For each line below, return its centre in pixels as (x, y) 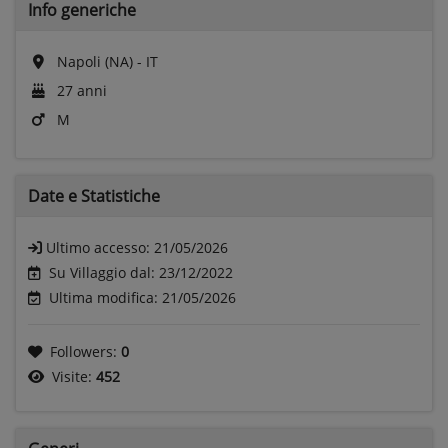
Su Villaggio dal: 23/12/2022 (141, 272)
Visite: (74, 376)
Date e (54, 195)
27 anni (80, 90)
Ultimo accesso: (100, 247)
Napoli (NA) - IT (105, 61)
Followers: (85, 351)
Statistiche (120, 195)
